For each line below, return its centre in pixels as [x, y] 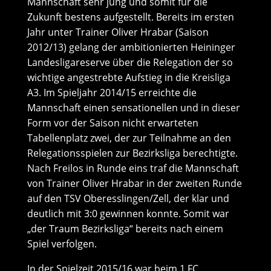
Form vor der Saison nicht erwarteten [113, 123]
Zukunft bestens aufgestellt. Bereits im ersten [130, 17]
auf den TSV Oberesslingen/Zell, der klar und [128, 198]
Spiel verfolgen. [62, 244]
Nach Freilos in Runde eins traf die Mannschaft [133, 168]
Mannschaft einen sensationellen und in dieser [133, 108]
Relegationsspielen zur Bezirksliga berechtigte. [132, 153]
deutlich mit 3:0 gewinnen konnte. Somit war [128, 214]
